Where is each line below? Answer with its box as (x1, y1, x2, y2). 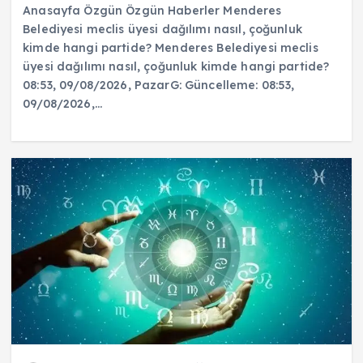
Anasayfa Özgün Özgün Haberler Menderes (23, 3, 282, 19)
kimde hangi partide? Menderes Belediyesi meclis (23, 41, 318, 56)
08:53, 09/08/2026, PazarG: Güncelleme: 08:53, (23, 78, 295, 93)
